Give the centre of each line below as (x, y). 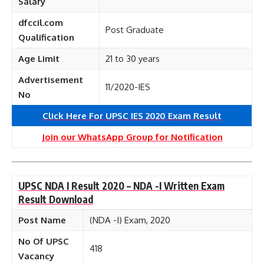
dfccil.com (41, 23)
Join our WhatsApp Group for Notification (132, 137)
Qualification (46, 37)
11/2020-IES (128, 87)
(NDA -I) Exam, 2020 (130, 220)
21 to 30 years (133, 59)
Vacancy (36, 256)
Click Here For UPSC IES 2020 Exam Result (132, 116)
